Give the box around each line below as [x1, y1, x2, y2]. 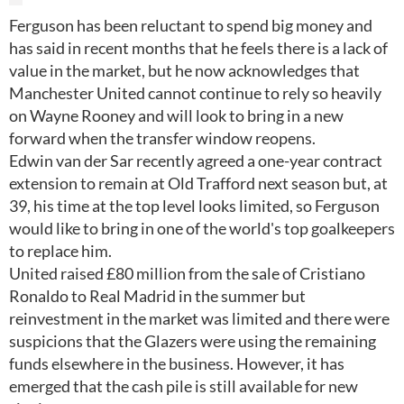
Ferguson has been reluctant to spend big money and [9, 15, 372, 35]
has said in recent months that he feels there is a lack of [9, 38, 388, 58]
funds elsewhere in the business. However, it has [9, 353, 344, 373]
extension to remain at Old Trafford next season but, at [9, 173, 388, 193]
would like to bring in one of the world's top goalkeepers [9, 218, 395, 238]
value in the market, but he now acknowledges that [9, 60, 360, 80]
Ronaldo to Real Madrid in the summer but [9, 286, 306, 306]
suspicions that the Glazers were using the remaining [9, 331, 376, 351]
